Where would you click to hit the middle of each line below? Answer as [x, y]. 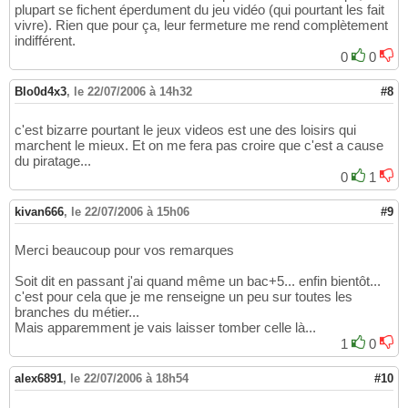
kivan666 [39, 211]
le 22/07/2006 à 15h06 [130, 211]
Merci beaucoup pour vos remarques [124, 250]
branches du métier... [77, 311]
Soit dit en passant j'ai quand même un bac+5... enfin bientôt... [198, 280]
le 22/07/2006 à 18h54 [129, 378]
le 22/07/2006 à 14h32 [133, 91]
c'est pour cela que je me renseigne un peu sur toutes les [184, 296]
